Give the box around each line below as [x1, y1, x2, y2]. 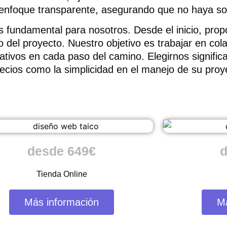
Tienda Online [36, 169, 87, 178]
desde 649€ [27, 143, 96, 158]
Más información [24, 196, 99, 208]
